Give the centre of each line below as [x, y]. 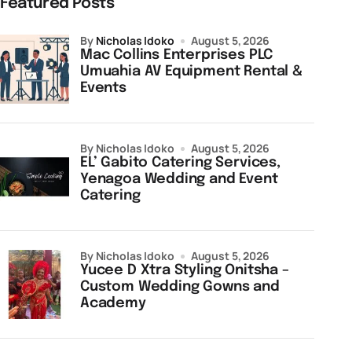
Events [103, 88]
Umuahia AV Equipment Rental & [191, 71]
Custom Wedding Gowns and [180, 287]
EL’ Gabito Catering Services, [180, 163]
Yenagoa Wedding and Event [179, 179]
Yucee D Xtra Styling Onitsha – [185, 270]
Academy [113, 303]
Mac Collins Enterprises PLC [177, 55]
